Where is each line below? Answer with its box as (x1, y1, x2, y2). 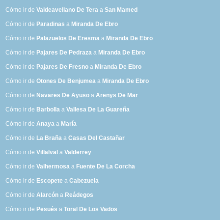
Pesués (36, 206, 58, 213)
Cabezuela (69, 177, 99, 185)
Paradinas (36, 21, 65, 28)
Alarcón (36, 192, 59, 199)
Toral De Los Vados (64, 206, 118, 213)
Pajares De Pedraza (36, 49, 92, 56)
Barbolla (36, 106, 60, 113)
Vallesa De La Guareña (66, 106, 130, 113)
